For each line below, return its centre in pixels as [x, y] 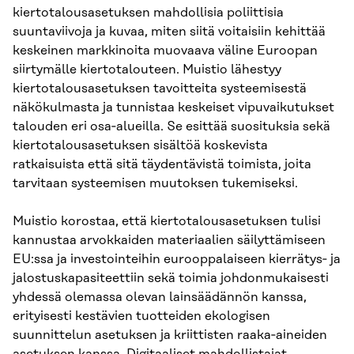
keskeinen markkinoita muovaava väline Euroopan [165, 51]
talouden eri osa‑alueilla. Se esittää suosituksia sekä [171, 127]
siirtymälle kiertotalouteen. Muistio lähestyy [147, 70]
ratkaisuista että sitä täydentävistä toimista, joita [162, 165]
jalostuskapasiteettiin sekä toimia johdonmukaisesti [171, 279]
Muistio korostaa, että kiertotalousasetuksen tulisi [167, 222]
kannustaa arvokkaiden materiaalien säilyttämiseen [169, 241]
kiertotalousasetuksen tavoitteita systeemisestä [160, 89]
